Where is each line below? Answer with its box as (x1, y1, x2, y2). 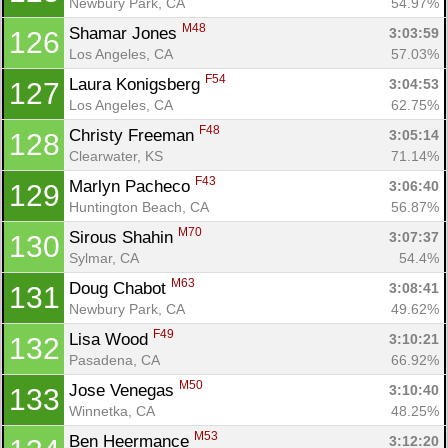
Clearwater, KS (69, 147, 163, 164)
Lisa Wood (69, 329, 153, 349)
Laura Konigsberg (69, 74, 205, 94)
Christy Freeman (69, 125, 199, 145)
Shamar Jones (69, 23, 182, 43)
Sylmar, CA (69, 249, 139, 266)
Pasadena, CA (69, 351, 160, 368)
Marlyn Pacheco (69, 176, 195, 196)
